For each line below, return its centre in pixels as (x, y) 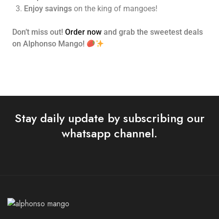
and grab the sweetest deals (152, 32)
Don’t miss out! (39, 32)
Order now (83, 32)
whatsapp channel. (109, 133)
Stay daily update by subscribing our (109, 118)
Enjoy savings (48, 9)
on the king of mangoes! (115, 9)
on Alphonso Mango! (49, 44)
